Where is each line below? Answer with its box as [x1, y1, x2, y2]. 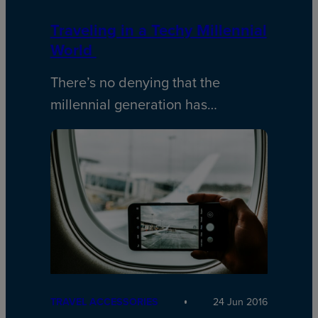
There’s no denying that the [50, 71, 220, 92]
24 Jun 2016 [213, 295, 268, 309]
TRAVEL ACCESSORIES [50, 295, 158, 309]
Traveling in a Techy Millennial [50, 18, 267, 41]
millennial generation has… [50, 93, 217, 114]
